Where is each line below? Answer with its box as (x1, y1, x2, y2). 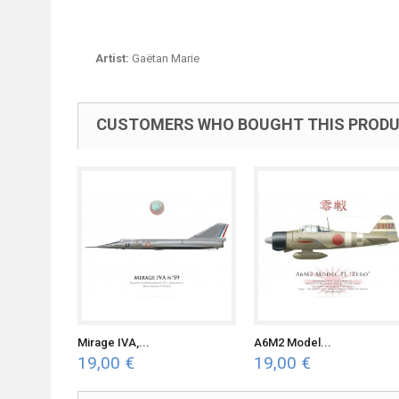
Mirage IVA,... (77, 336, 150, 349)
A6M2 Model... (254, 336, 331, 349)
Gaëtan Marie (129, 52, 199, 65)
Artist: (95, 52, 129, 65)
